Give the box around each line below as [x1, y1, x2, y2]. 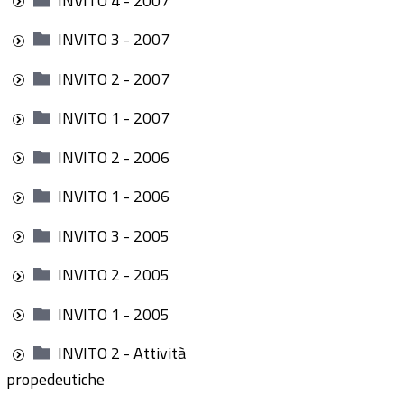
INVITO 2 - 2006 [58, 144, 170, 170]
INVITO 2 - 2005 [58, 262, 170, 287]
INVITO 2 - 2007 [58, 66, 170, 91]
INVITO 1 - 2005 [58, 301, 170, 326]
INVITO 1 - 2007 [58, 106, 170, 130]
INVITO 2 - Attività [58, 341, 186, 365]
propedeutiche [6, 366, 105, 391]
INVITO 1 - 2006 [58, 184, 170, 208]
